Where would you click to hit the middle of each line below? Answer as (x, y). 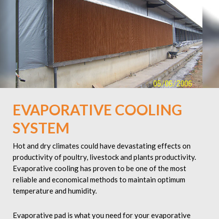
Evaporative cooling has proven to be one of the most (99, 168)
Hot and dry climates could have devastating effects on (101, 146)
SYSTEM (41, 128)
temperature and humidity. (55, 191)
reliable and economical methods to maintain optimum (99, 180)
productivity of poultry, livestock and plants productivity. (104, 157)
